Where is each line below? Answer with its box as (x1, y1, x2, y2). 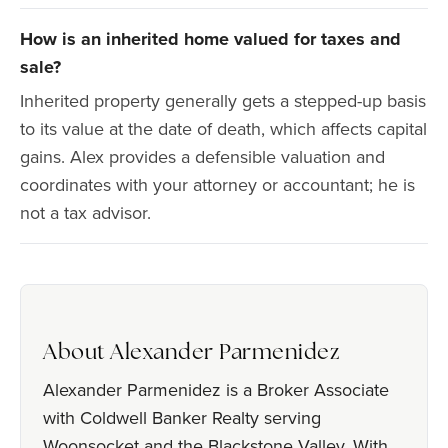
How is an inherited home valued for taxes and (20, 26, 401, 52)
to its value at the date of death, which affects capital (20, 116, 427, 141)
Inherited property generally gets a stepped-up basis (20, 88, 426, 113)
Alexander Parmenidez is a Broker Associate (43, 377, 389, 402)
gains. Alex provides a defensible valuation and (20, 144, 385, 169)
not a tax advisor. (20, 200, 151, 225)
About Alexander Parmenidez (43, 343, 339, 364)
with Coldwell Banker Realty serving (43, 405, 321, 430)
